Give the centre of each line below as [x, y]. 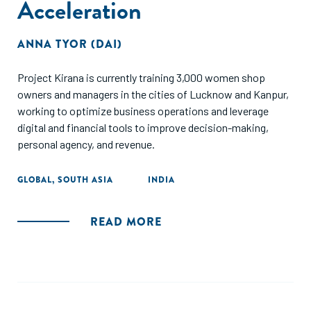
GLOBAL [35, 180]
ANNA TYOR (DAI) [70, 44]
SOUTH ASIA [85, 180]
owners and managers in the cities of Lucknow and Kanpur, [153, 94]
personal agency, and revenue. [87, 144]
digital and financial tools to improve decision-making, [143, 127]
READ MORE [126, 222]
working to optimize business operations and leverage [143, 111]
